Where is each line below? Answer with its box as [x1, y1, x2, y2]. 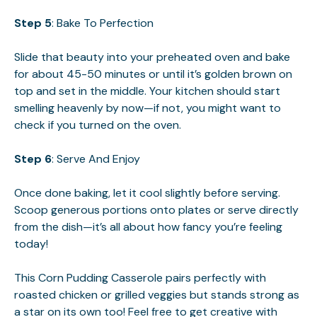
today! [14, 236, 48, 251]
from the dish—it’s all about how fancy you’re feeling [14, 219, 282, 234]
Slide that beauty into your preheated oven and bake [14, 49, 290, 64]
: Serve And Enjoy [52, 151, 140, 166]
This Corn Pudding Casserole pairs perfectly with [14, 270, 266, 285]
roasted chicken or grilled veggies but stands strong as [14, 287, 299, 302]
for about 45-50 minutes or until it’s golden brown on [14, 66, 292, 81]
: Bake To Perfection [52, 15, 154, 30]
